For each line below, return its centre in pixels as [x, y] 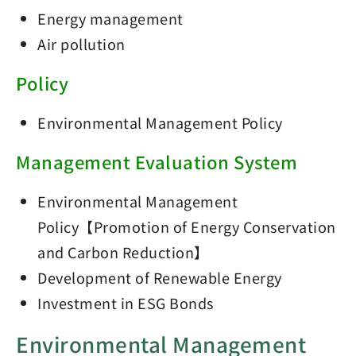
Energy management [110, 18]
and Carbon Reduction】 [123, 252]
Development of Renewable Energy [160, 277]
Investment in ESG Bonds [126, 303]
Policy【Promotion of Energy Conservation [187, 226]
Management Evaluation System [157, 161]
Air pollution [81, 44]
